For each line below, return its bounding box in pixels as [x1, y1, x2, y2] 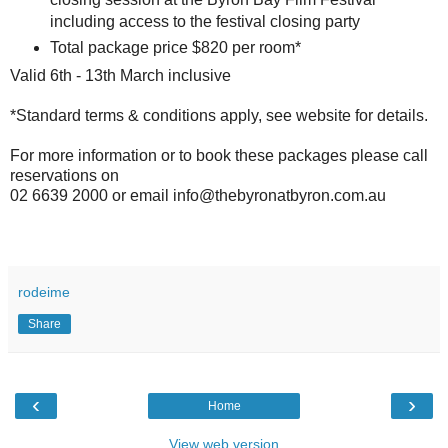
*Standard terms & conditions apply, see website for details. [10, 107, 428, 125]
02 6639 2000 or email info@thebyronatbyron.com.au [10, 187, 386, 205]
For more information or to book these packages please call [10, 147, 428, 165]
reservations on [10, 167, 119, 185]
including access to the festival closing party [49, 12, 360, 30]
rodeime [18, 284, 70, 301]
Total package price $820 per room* [49, 38, 301, 56]
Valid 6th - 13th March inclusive [10, 67, 231, 85]
